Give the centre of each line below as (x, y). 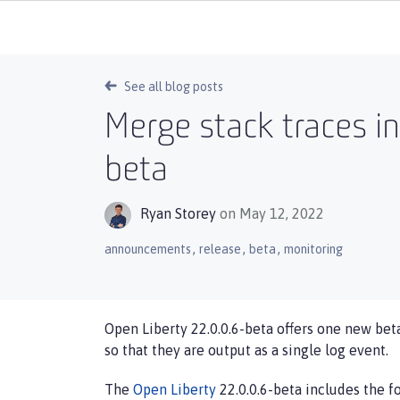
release (220, 249)
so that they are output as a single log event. (246, 350)
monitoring (313, 249)
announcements (148, 249)
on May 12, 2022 (272, 214)
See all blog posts (174, 87)
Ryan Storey (178, 214)
